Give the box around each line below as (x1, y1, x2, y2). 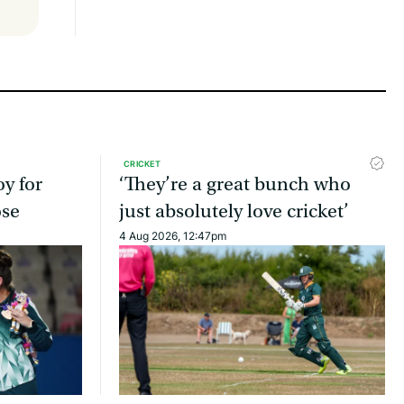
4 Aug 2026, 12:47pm (119, 228, 226, 244)
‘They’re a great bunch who (119, 173, 351, 197)
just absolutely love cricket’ (119, 200, 349, 224)
